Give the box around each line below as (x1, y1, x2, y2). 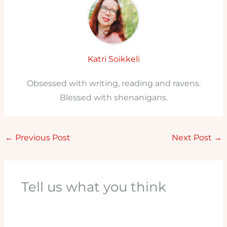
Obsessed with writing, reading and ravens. (26, 78, 201, 88)
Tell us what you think (21, 178, 166, 195)
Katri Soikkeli (87, 54, 140, 64)
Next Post (171, 133, 214, 143)
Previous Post (13, 133, 71, 143)
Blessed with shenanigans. (59, 92, 168, 102)
